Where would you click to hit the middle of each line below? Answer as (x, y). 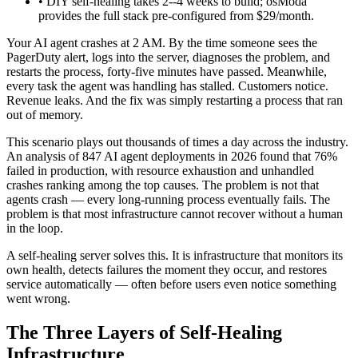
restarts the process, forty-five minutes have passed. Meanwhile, (167, 71)
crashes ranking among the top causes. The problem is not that (163, 185)
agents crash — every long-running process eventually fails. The (168, 199)
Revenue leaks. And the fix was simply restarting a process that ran (175, 100)
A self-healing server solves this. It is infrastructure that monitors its (175, 255)
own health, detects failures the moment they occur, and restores (167, 269)
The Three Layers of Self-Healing (144, 332)
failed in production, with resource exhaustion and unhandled (160, 170)
